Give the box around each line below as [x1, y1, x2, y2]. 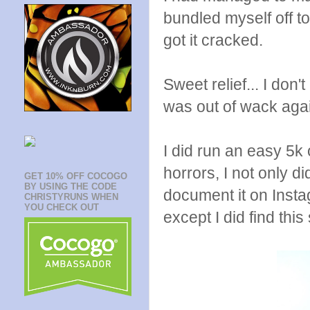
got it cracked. [163, 31, 263, 49]
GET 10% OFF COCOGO [24, 171, 127, 182]
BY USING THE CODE [24, 181, 117, 192]
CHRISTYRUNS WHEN [24, 192, 118, 203]
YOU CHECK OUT [24, 202, 99, 213]
